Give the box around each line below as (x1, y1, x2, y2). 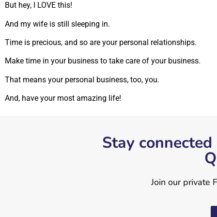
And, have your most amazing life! (5, 93, 121, 103)
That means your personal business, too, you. (5, 75, 159, 84)
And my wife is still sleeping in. (5, 19, 110, 29)
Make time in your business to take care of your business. (5, 56, 201, 66)
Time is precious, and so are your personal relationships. (5, 37, 197, 47)
